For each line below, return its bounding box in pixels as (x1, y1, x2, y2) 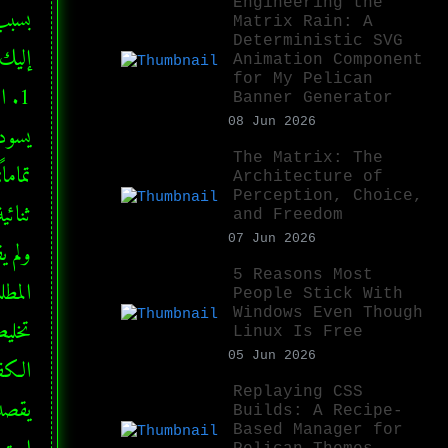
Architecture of (233, 167, 383, 186)
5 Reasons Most (233, 265, 373, 284)
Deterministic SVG (233, 31, 403, 50)
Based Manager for (233, 420, 403, 439)
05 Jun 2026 (228, 347, 316, 363)
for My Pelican (233, 69, 373, 88)
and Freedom (233, 205, 343, 224)
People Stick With (233, 284, 403, 303)
